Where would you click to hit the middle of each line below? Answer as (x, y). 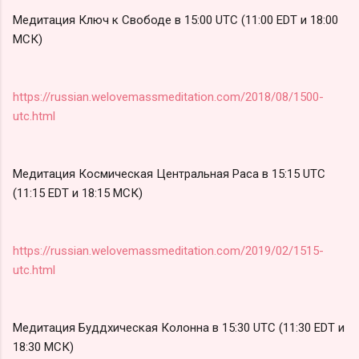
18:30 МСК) (43, 347)
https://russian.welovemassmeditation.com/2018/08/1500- (168, 97)
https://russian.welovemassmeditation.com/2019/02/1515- (168, 250)
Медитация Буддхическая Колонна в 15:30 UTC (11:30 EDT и (179, 327)
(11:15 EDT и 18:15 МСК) (78, 193)
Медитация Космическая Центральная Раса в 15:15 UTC (169, 173)
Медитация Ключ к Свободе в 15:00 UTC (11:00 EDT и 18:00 (175, 20)
